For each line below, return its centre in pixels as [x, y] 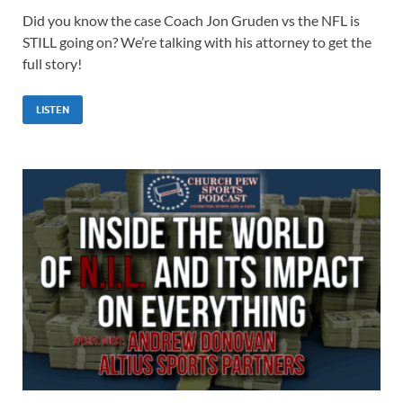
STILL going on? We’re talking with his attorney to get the [197, 41]
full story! [52, 63]
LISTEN [53, 109]
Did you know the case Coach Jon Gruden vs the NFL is [191, 20]
